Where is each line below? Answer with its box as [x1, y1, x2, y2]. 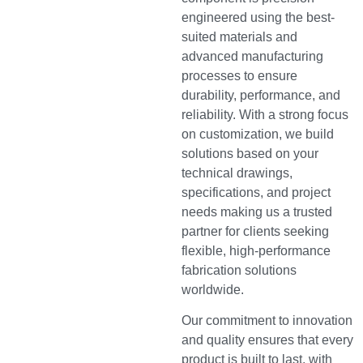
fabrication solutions [181, 263, 297, 277]
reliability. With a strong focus [181, 107, 348, 122]
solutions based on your [181, 146, 318, 160]
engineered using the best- [181, 10, 335, 24]
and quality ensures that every [181, 333, 353, 348]
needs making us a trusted [181, 204, 332, 219]
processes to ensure [181, 68, 297, 83]
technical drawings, [181, 165, 293, 180]
